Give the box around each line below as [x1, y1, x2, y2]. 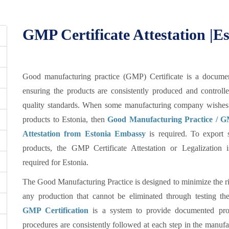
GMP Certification [22, 206, 89, 215]
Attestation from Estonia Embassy [22, 129, 146, 138]
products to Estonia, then [22, 115, 108, 124]
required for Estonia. [22, 158, 88, 167]
